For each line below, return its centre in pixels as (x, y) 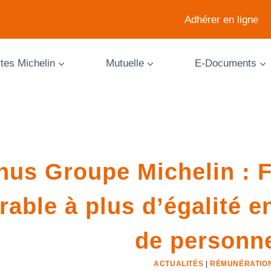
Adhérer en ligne (222, 19)
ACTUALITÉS (179, 264)
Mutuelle (125, 63)
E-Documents (225, 63)
